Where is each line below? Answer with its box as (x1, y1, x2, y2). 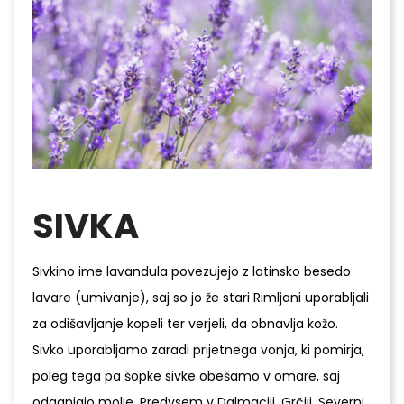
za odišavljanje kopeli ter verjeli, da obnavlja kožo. (32, 315, 338, 333)
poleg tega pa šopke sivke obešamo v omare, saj (32, 367, 340, 385)
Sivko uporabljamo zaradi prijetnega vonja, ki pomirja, (32, 341, 364, 359)
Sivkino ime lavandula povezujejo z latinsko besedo (32, 262, 351, 280)
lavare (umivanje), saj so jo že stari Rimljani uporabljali (32, 289, 369, 307)
